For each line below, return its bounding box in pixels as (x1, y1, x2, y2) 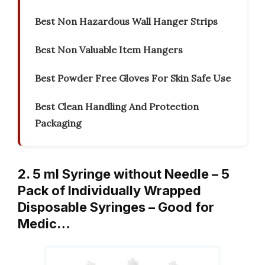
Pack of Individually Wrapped (18, 183, 201, 199)
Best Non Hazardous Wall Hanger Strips (35, 15, 218, 28)
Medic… (18, 216, 70, 232)
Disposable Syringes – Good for (18, 199, 214, 215)
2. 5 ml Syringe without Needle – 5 (18, 166, 230, 182)
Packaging (35, 117, 82, 130)
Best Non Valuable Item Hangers (35, 44, 183, 56)
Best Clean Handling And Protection (35, 101, 199, 113)
